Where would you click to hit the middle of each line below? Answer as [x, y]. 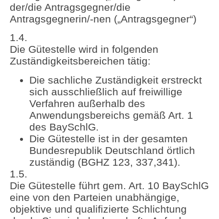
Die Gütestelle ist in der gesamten [109, 138]
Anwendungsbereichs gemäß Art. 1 [111, 115]
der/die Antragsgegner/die [70, 7]
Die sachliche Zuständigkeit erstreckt [116, 80]
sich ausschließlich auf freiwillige [106, 91]
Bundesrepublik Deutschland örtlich [112, 150]
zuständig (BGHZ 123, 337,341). [105, 162]
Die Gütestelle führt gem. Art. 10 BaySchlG [109, 185]
